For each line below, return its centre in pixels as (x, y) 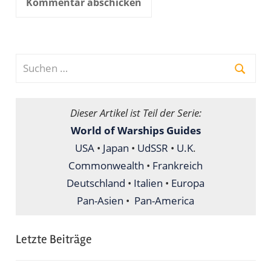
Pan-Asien (100, 201)
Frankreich (178, 166)
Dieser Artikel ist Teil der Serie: (135, 113)
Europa (188, 183)
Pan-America (164, 201)
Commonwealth (106, 166)
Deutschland (96, 183)
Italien (148, 183)
